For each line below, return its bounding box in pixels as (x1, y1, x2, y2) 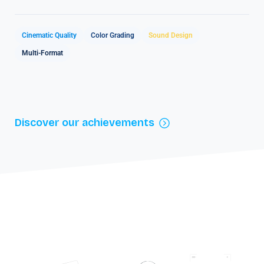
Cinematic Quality (22, 31, 77, 39)
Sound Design (148, 31, 193, 39)
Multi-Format (22, 48, 63, 57)
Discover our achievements (15, 116, 154, 130)
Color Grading (91, 31, 134, 39)
